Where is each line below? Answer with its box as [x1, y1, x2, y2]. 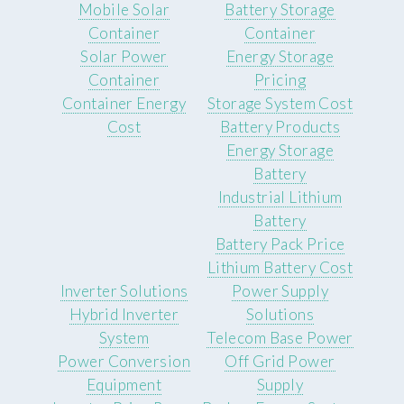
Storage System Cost [207, 94, 353, 114]
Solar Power [80, 47, 168, 67]
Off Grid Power [225, 352, 335, 372]
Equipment [87, 375, 161, 395]
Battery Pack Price [215, 234, 345, 254]
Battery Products [220, 117, 340, 137]
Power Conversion [58, 352, 190, 372]
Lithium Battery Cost [207, 258, 353, 278]
